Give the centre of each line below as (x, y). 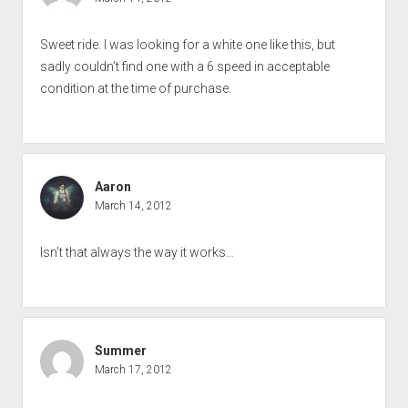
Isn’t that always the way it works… (137, 253)
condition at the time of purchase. (135, 89)
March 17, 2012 (133, 370)
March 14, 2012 (133, 206)
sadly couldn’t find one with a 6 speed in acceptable (184, 67)
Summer (120, 351)
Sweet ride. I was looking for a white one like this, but (187, 45)
